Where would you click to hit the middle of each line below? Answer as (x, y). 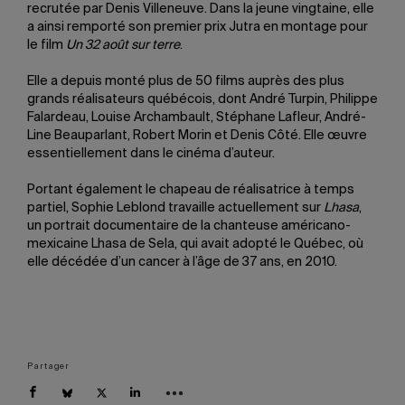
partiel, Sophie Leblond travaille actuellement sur (175, 208)
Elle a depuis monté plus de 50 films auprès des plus (186, 81)
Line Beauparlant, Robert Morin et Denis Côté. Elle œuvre (197, 136)
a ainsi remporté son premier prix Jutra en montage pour (198, 27)
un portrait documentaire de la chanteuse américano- (189, 226)
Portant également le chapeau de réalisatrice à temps (191, 190)
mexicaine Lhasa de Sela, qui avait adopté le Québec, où (195, 244)
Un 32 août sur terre (123, 45)
